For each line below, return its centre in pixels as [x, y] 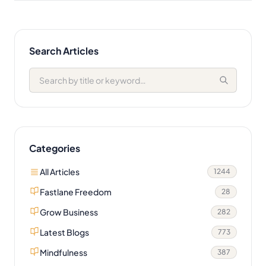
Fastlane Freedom [76, 191]
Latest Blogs [64, 232]
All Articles [60, 171]
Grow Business [69, 212]
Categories [55, 148]
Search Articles [64, 50]
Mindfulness [64, 252]
